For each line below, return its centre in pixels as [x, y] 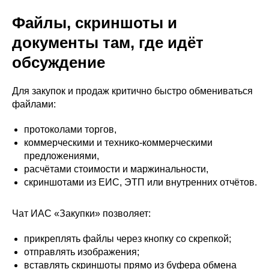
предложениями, [62, 156]
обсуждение [59, 63]
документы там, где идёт [108, 43]
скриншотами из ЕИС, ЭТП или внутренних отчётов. [141, 183]
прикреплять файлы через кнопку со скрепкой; [128, 239]
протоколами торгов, [70, 130]
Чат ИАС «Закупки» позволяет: [81, 214]
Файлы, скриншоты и [95, 23]
